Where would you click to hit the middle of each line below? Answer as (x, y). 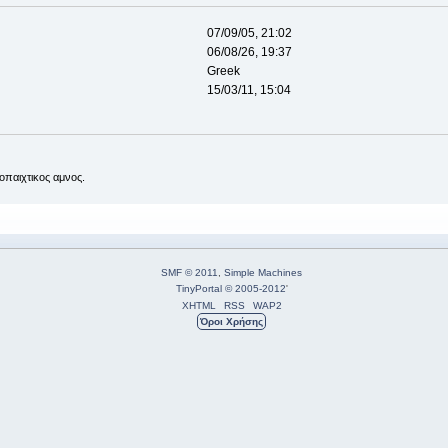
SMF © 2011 (189, 272)
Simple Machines (263, 272)
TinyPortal (198, 288)
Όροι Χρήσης (231, 321)
